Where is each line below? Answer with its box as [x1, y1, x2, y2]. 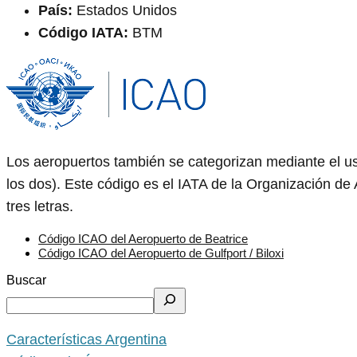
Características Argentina [6, 331, 167, 348]
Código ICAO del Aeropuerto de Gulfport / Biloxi [38, 246, 284, 261]
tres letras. [6, 198, 73, 215]
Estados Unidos [73, 2, 177, 19]
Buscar [6, 273, 46, 288]
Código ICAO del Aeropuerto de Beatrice [38, 232, 248, 246]
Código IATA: [38, 25, 128, 41]
